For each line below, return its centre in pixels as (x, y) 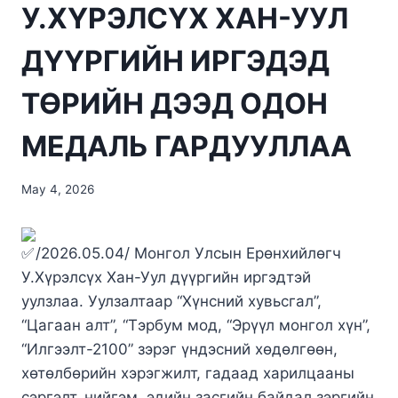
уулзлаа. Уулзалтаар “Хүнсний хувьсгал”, (171, 301)
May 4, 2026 (58, 189)
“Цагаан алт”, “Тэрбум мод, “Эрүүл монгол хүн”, (196, 325)
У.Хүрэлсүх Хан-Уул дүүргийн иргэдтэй (166, 277)
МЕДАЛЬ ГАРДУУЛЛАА (187, 147)
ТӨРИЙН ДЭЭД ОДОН (175, 104)
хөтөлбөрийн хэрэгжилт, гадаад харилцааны (188, 373)
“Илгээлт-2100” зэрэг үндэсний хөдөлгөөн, (179, 349)
